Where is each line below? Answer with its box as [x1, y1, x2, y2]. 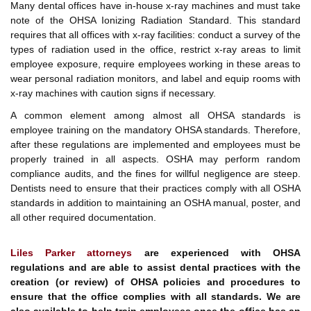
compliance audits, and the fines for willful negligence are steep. [10, 168, 301, 180]
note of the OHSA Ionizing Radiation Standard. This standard [10, 15, 301, 26]
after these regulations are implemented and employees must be [10, 139, 301, 151]
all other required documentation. [10, 212, 156, 224]
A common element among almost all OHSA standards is [10, 110, 301, 121]
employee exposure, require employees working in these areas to [10, 58, 301, 70]
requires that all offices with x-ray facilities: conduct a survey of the [10, 29, 301, 41]
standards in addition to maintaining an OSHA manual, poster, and [10, 197, 301, 209]
